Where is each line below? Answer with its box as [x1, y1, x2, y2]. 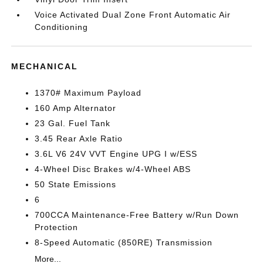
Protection [35, 222, 79, 232]
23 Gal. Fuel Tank [35, 119, 111, 128]
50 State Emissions [35, 180, 117, 189]
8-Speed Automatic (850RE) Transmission [35, 238, 213, 247]
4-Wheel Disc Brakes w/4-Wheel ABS [35, 164, 191, 174]
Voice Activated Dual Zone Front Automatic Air [35, 10, 231, 19]
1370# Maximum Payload [35, 88, 142, 97]
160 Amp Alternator [35, 103, 117, 113]
